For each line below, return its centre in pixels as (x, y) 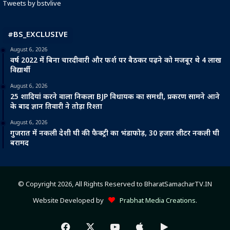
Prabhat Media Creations (155, 201)
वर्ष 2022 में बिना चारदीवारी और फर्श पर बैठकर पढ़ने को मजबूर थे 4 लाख (116, 61)
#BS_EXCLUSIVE (38, 35)
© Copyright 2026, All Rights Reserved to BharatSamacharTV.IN (115, 185)
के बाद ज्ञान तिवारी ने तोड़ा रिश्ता (56, 107)
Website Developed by (69, 201)
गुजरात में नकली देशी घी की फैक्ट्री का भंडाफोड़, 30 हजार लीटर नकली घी (115, 134)
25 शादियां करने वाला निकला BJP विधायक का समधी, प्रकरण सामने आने (115, 98)
